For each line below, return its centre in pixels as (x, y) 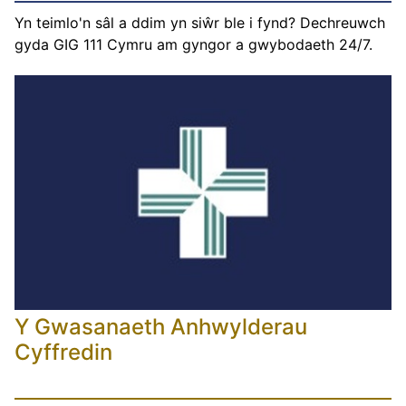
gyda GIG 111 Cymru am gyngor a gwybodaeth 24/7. (193, 44)
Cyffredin (63, 352)
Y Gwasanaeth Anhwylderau (161, 326)
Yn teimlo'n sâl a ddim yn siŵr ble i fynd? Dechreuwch (200, 22)
